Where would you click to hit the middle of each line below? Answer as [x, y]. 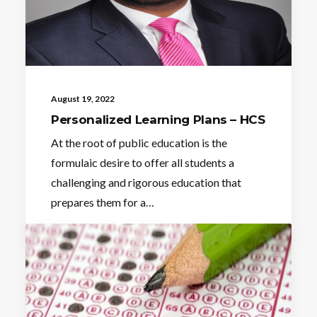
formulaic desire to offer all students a [143, 162]
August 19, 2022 [83, 98]
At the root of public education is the [139, 142]
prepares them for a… [103, 202]
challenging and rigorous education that [146, 182]
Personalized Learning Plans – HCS [158, 119]
